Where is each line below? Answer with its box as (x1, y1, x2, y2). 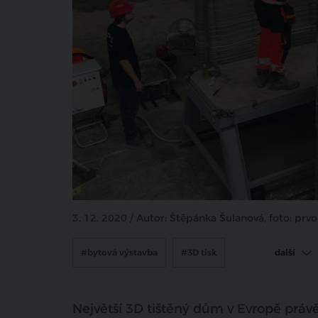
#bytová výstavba (81, 246, 158, 258)
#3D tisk (181, 246, 216, 258)
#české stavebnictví (81, 280, 167, 292)
